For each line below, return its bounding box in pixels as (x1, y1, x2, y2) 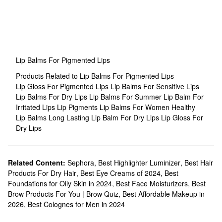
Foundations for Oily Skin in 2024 (8, 178, 112, 188)
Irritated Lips (16, 102, 57, 112)
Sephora (67, 158, 94, 167)
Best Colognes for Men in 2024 (28, 199, 125, 209)
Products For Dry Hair (8, 168, 76, 178)
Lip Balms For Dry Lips (16, 92, 89, 102)
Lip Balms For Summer (89, 92, 164, 102)
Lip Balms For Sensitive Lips (111, 81, 199, 91)
